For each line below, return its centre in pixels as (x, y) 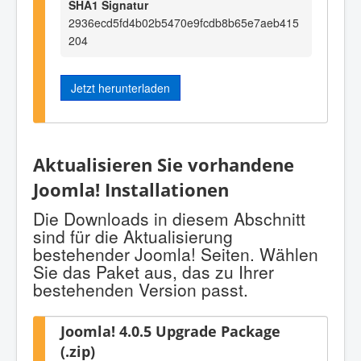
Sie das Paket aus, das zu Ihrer (154, 272)
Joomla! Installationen (131, 189)
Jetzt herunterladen (120, 87)
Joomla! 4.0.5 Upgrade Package (170, 331)
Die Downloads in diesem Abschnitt (169, 219)
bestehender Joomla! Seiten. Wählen (176, 254)
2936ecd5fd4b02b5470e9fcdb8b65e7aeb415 (184, 22)
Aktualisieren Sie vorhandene (164, 164)
